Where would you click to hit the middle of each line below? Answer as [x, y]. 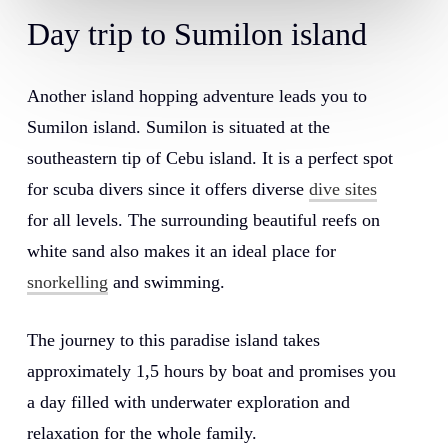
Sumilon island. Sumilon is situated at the [178, 127]
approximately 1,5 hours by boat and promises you [211, 371]
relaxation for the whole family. [141, 433]
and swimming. [166, 282]
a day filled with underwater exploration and [188, 402]
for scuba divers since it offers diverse [167, 189]
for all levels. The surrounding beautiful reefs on [203, 220]
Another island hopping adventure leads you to [196, 96]
